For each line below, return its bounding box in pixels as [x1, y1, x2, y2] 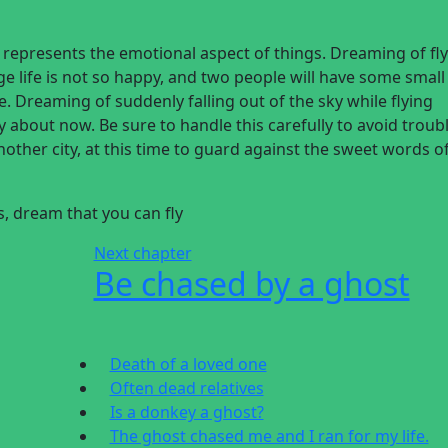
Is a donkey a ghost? [109, 401, 264, 423]
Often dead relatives [109, 377, 264, 399]
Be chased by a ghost [93, 262, 410, 305]
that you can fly [67, 202, 183, 224]
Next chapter [93, 242, 192, 264]
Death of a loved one [109, 353, 267, 375]
